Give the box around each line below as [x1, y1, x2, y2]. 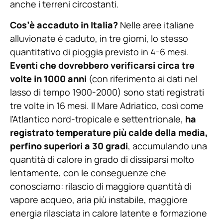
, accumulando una [128, 139, 207, 152]
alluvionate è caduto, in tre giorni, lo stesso [10, 32, 188, 44]
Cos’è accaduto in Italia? [10, 18, 118, 31]
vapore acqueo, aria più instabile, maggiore [10, 193, 188, 206]
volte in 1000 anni [10, 72, 87, 85]
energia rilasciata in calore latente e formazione [10, 207, 207, 219]
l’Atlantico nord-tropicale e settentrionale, [10, 112, 185, 125]
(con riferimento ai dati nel [87, 72, 198, 85]
